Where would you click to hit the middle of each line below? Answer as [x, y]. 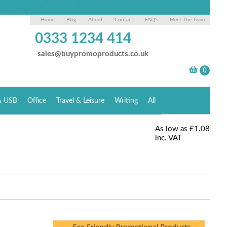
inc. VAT [169, 138]
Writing [126, 101]
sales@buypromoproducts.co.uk [93, 54]
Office [37, 101]
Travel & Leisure [81, 101]
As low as [172, 129]
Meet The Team [187, 20]
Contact [124, 20]
